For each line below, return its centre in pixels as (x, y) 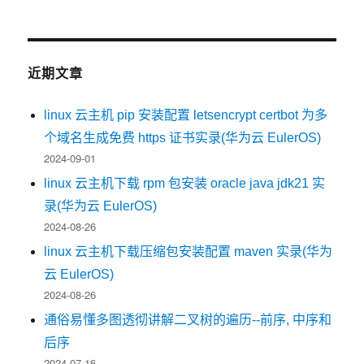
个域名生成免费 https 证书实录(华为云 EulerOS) (183, 137)
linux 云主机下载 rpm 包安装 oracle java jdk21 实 (185, 183)
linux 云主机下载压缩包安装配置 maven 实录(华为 (188, 251)
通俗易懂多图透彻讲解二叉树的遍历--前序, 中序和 (188, 319)
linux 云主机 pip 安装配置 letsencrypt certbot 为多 (186, 115)
